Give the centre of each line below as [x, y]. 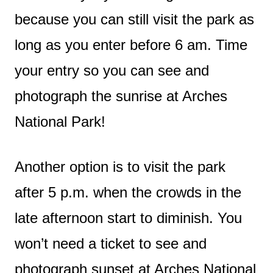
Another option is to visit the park [120, 166]
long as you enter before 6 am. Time [131, 44]
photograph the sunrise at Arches [121, 96]
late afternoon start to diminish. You [128, 218]
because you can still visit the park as [134, 19]
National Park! [60, 121]
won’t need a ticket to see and [111, 243]
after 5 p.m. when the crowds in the [128, 192]
